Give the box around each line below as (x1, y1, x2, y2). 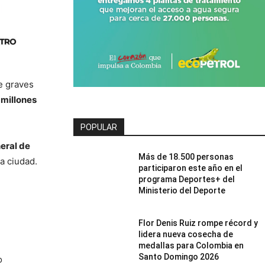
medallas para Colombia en (138, 240, 244, 250)
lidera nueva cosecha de (138, 229, 234, 239)
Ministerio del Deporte (138, 185, 226, 195)
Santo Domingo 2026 (138, 251, 219, 261)
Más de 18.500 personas (138, 151, 234, 161)
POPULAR (80, 122, 117, 132)
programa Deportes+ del (138, 174, 235, 184)
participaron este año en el (138, 163, 243, 173)
